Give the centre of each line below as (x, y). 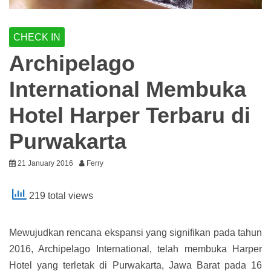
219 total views (60, 196)
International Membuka (128, 90)
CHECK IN (37, 38)
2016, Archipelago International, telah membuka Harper (135, 249)
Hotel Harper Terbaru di (130, 116)
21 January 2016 (45, 164)
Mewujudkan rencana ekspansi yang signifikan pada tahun (135, 233)
